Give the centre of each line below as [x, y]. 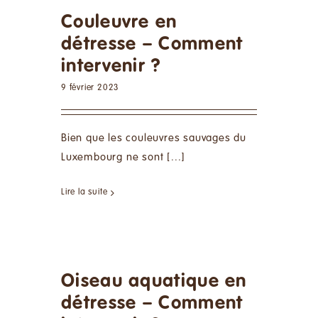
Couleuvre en [119, 23]
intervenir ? [111, 67]
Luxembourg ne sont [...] [124, 158]
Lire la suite [84, 193]
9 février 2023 [91, 88]
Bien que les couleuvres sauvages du [154, 138]
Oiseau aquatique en [154, 282]
